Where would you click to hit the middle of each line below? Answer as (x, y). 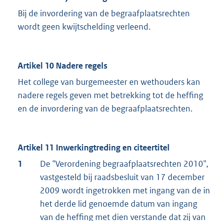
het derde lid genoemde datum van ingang (119, 204)
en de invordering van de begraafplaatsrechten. (105, 109)
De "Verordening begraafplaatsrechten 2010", (124, 164)
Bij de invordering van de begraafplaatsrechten (104, 14)
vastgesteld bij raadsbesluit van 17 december (122, 177)
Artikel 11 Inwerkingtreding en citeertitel (94, 148)
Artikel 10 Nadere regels (63, 66)
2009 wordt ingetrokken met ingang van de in (125, 191)
